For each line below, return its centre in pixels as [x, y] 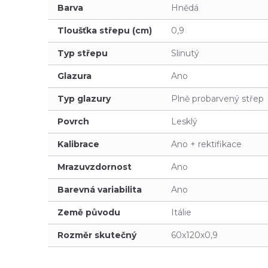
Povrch [73, 121]
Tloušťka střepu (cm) [105, 30]
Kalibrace [78, 144]
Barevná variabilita [100, 189]
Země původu [89, 212]
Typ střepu [83, 53]
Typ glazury [84, 98]
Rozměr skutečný [97, 235]
